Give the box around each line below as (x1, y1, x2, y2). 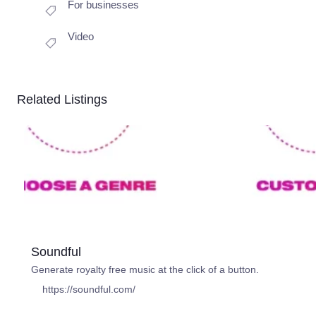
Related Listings (17, 92, 107, 107)
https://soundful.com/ (42, 284, 135, 296)
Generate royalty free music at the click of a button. (31, 264, 259, 276)
